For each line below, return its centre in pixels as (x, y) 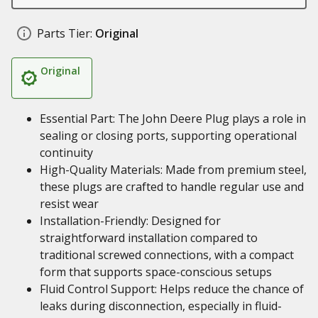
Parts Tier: (65, 33)
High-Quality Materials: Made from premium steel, (173, 170)
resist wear (69, 204)
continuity (66, 153)
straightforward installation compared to (149, 238)
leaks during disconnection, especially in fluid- (161, 306)
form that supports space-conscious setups (156, 272)
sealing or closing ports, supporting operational (168, 136)
